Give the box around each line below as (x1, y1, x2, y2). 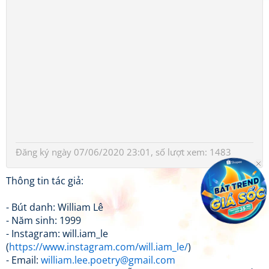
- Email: (6, 253, 41, 267)
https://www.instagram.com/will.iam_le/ (9, 240, 188, 253)
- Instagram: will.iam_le (6, 226, 108, 240)
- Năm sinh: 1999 (6, 213, 81, 227)
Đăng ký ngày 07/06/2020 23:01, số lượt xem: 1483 (16, 145, 231, 158)
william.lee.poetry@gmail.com (41, 253, 175, 267)
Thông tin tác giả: (6, 174, 83, 187)
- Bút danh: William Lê (6, 200, 103, 214)
